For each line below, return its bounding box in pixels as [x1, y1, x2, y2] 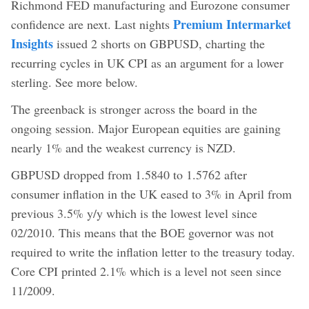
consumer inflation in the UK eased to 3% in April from [11, 185, 292, 202]
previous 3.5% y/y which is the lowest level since [11, 204, 257, 221]
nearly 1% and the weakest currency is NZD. [11, 139, 236, 156]
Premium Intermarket [173, 14, 291, 33]
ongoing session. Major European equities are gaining [11, 119, 281, 137]
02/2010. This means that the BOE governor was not [11, 223, 274, 241]
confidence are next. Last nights [11, 15, 173, 32]
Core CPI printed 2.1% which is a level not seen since [11, 262, 281, 279]
